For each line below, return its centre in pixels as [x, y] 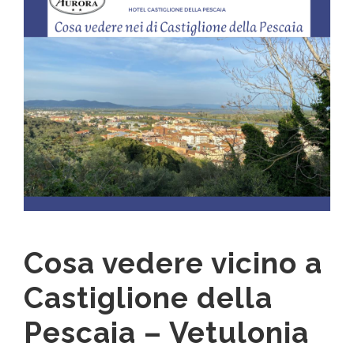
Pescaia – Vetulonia [166, 333]
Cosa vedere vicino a [173, 264]
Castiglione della [148, 298]
